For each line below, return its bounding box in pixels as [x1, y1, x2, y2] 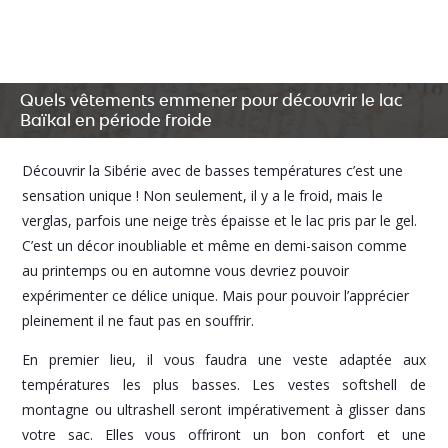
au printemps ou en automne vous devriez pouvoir [22, 260, 350, 280]
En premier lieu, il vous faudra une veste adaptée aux [22, 349, 426, 369]
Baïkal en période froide [20, 109, 212, 130]
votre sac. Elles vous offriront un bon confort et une [22, 424, 426, 444]
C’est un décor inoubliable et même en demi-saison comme [22, 235, 408, 255]
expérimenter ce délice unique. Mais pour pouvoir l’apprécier [22, 285, 410, 305]
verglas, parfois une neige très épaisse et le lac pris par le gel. [22, 210, 418, 230]
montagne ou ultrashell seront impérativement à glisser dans [22, 399, 426, 419]
